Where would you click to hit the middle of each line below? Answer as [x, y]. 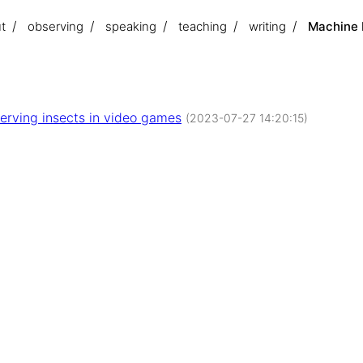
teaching [203, 26]
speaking [131, 26]
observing [56, 26]
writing [267, 26]
